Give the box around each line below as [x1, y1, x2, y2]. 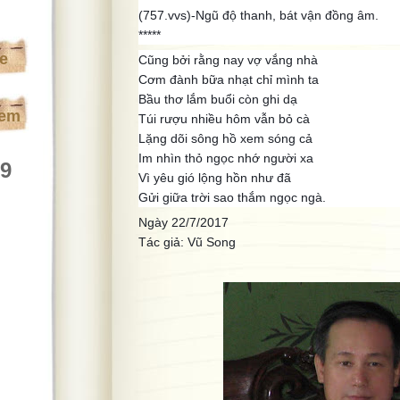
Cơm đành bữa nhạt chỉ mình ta [138, 72, 319, 87]
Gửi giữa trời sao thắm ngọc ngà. [138, 190, 326, 204]
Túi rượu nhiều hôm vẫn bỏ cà [138, 112, 310, 126]
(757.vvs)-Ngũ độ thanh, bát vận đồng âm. [138, 8, 379, 22]
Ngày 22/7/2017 [138, 215, 229, 229]
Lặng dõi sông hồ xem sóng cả [138, 131, 312, 146]
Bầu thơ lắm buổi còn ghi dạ [138, 92, 297, 106]
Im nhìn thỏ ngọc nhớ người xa [138, 151, 313, 165]
